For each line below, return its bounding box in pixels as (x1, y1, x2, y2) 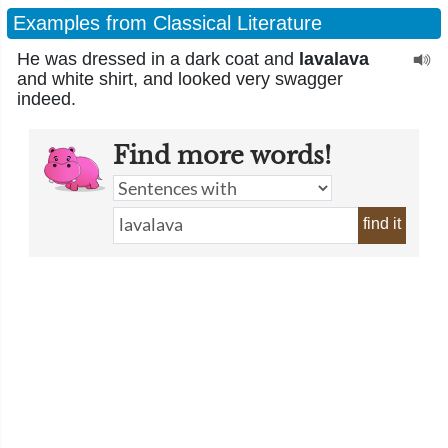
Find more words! (113, 141, 331, 170)
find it (363, 215, 401, 232)
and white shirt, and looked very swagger (17, 69, 343, 89)
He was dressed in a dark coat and (17, 49, 299, 69)
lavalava (299, 49, 369, 69)
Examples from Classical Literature (13, 12, 322, 34)
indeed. (17, 89, 76, 109)
